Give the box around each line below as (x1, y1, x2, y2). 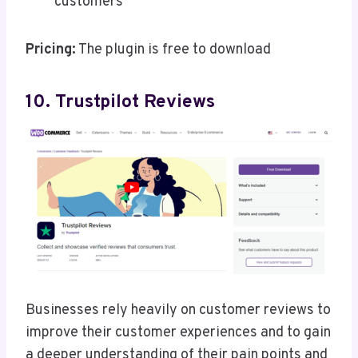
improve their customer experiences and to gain (26, 324, 331, 343)
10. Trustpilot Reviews (26, 90, 215, 114)
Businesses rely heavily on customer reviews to (26, 301, 331, 320)
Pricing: (26, 41, 76, 60)
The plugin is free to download (76, 41, 271, 60)
